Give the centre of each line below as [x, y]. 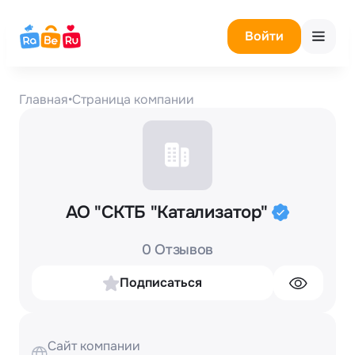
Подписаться [161, 283]
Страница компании [133, 99]
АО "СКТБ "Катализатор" [169, 212]
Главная [44, 99]
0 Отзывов [177, 250]
